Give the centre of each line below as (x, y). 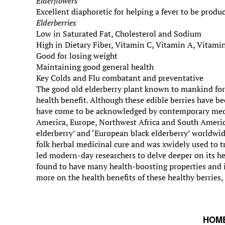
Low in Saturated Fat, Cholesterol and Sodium (119, 34)
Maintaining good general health (95, 67)
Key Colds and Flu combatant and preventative (120, 78)
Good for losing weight (77, 56)
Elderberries (56, 23)
